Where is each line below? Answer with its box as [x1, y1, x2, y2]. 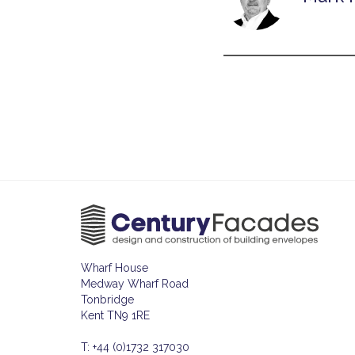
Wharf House [81, 261, 148, 274]
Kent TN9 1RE [81, 308, 150, 322]
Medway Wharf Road [81, 277, 189, 290]
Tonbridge [81, 292, 134, 306]
